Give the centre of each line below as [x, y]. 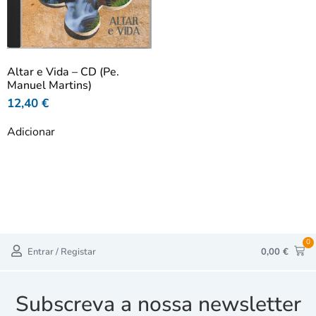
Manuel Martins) [49, 86]
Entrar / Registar [62, 251]
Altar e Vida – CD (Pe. [63, 72]
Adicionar [31, 132]
